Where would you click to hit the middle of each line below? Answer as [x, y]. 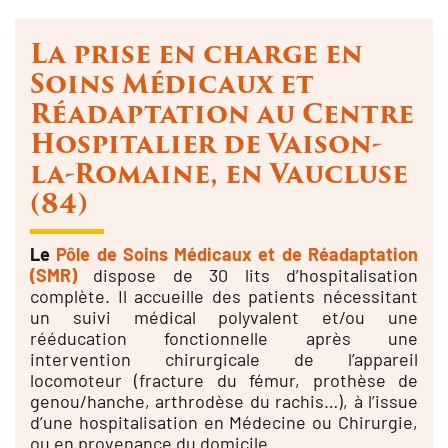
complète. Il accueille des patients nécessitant [224, 295]
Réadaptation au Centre [221, 113]
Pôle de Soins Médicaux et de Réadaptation [237, 253]
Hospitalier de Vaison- [205, 143]
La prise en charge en [196, 53]
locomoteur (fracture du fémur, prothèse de [224, 379]
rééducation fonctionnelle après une [224, 337]
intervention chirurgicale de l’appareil [224, 358]
